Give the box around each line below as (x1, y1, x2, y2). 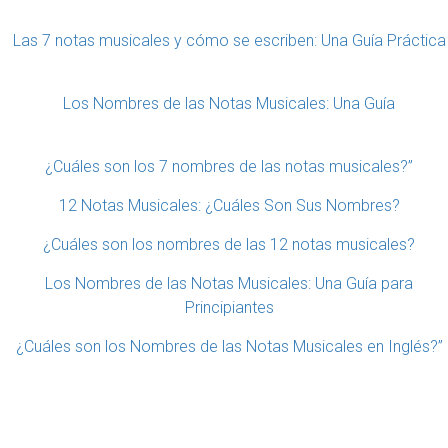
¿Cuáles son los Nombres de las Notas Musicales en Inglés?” (15, 337, 443, 357)
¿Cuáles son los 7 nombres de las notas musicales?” (45, 157, 413, 177)
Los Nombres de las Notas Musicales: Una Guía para (45, 274, 413, 294)
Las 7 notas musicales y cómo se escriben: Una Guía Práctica (12, 31, 446, 51)
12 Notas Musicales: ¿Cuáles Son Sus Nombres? (58, 196, 400, 216)
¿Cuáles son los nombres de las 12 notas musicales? (43, 235, 415, 255)
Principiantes (184, 298, 274, 318)
